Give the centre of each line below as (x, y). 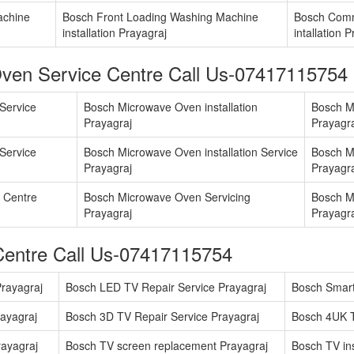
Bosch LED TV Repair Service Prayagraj (166, 287)
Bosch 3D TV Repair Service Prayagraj (162, 316)
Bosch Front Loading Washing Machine (160, 17)
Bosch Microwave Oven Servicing (167, 197)
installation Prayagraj (115, 33)
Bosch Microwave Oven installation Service (191, 152)
